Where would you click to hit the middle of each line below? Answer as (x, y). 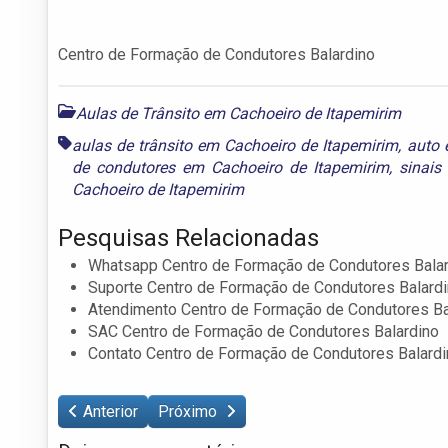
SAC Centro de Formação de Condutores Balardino (263, 331)
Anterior (110, 411)
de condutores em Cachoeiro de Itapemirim (230, 167)
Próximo (189, 411)
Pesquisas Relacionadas (188, 237)
